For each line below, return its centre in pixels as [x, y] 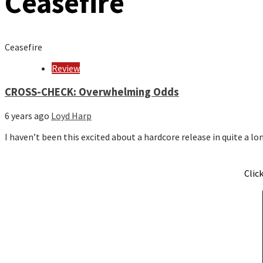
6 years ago [28, 116]
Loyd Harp [71, 116]
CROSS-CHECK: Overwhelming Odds [92, 92]
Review [66, 68]
